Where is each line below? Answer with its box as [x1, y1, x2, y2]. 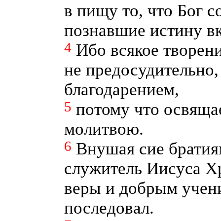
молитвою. [64, 119, 144, 139]
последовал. [64, 198, 154, 218]
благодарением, [64, 80, 179, 99]
